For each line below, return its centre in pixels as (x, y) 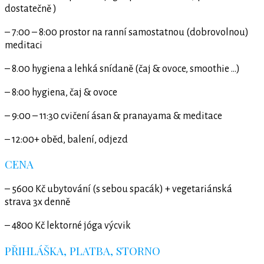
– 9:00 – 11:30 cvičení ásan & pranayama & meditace (113, 116)
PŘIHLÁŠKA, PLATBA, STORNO (82, 250)
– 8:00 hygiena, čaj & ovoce (61, 92)
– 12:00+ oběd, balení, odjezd (66, 139)
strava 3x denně (37, 202)
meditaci (24, 45)
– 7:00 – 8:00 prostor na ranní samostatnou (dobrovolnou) (127, 32)
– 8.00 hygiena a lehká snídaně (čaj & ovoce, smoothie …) (122, 69)
